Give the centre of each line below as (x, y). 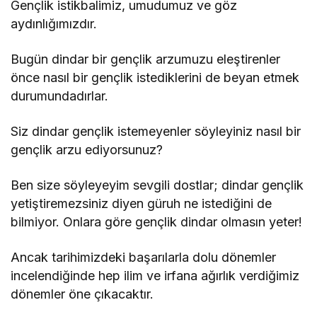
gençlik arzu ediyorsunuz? (87, 149)
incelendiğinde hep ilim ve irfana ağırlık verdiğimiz (155, 275)
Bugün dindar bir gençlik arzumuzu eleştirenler (146, 59)
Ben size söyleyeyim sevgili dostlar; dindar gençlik (157, 185)
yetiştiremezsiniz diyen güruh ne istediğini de (142, 203)
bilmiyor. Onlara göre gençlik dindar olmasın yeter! (157, 221)
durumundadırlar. (59, 96)
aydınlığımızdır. (54, 23)
